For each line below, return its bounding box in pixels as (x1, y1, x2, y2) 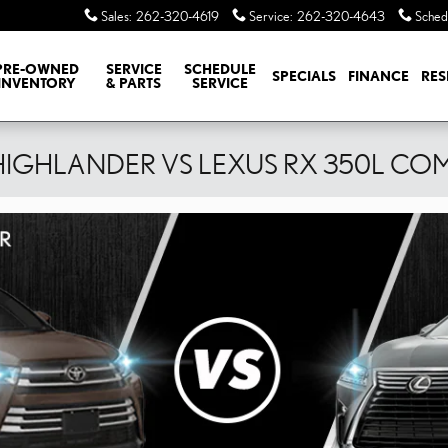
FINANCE (348, 68, 409, 84)
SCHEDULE (183, 61, 256, 77)
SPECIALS (272, 68, 336, 84)
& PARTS (106, 75, 162, 91)
